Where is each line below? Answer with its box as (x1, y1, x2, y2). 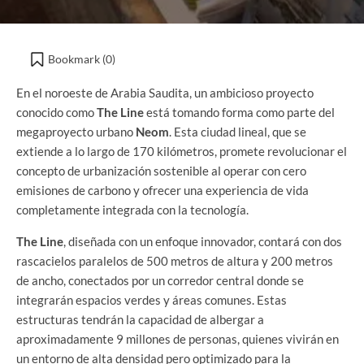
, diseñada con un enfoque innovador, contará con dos (63, 234, 342, 249)
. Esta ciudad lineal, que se (169, 124, 306, 140)
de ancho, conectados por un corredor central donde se (16, 273, 304, 288)
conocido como (16, 105, 97, 120)
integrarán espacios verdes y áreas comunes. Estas (16, 292, 287, 308)
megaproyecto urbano (16, 124, 136, 140)
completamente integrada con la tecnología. (16, 202, 249, 218)
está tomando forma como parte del (144, 105, 335, 120)
